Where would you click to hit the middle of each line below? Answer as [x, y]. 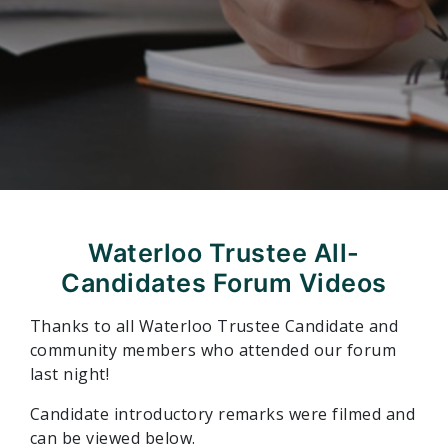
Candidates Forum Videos [224, 282]
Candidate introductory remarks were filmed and [223, 413]
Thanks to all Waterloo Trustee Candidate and [214, 325]
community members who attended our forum [213, 349]
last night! [72, 373]
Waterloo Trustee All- [224, 252]
